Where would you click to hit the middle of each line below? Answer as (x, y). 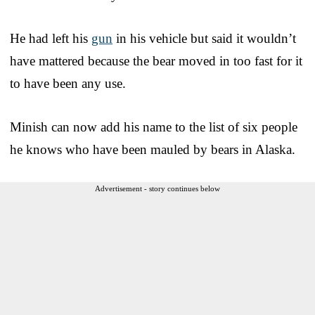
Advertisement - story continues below (157, 188)
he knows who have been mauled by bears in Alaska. (153, 149)
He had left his (51, 38)
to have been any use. (68, 83)
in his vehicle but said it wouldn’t (204, 38)
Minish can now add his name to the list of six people (154, 127)
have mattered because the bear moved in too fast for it (156, 60)
